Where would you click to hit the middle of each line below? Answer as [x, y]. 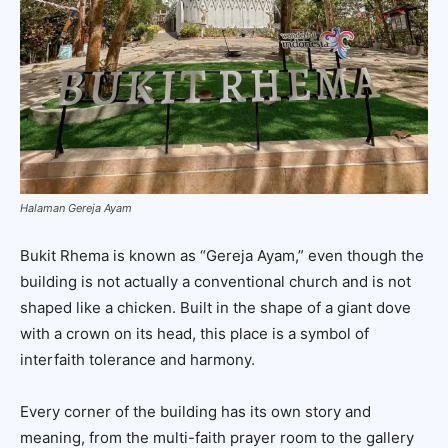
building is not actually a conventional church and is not [215, 281]
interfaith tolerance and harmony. [137, 359]
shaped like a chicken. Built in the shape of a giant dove [215, 307]
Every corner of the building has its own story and [195, 411]
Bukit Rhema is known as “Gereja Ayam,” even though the [222, 255]
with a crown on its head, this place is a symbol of [194, 333]
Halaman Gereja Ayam [76, 208]
